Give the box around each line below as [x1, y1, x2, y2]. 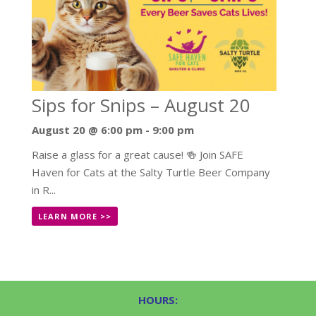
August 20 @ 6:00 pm [31, 123, 142, 138]
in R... [31, 183, 56, 197]
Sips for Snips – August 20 [31, 92, 250, 119]
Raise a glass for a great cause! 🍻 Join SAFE [31, 147, 243, 162]
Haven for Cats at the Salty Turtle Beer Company [31, 165, 270, 180]
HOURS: [138, 292, 178, 307]
